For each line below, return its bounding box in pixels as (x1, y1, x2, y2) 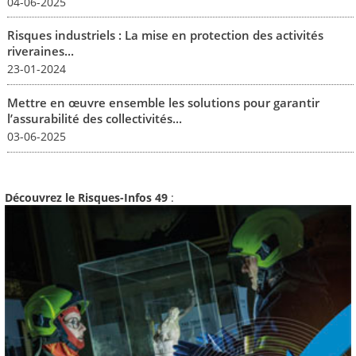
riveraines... (6, 43, 74, 60)
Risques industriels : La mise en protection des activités (6, 27, 323, 44)
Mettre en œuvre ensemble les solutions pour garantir (6, 95, 319, 111)
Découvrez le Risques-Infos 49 (5, 190, 168, 206)
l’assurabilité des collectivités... (6, 110, 182, 127)
